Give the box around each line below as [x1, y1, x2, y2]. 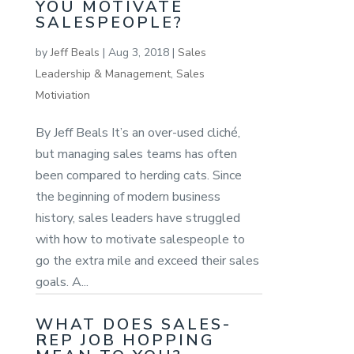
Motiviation [35, 87, 90, 103]
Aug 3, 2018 [107, 44, 169, 60]
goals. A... [35, 273, 88, 291]
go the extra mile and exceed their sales [35, 251, 259, 269]
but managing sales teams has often [35, 145, 237, 163]
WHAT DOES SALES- [35, 314, 232, 336]
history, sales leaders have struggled [35, 209, 240, 227]
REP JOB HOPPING [35, 330, 215, 352]
